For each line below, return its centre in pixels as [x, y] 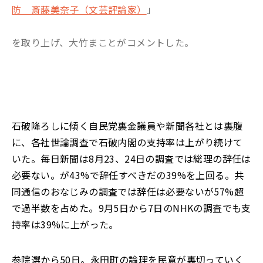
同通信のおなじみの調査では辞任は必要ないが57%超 [128, 191]
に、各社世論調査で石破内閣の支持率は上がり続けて [127, 142]
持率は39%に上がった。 [65, 224]
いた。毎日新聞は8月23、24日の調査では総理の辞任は [131, 159]
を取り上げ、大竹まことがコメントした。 [103, 42]
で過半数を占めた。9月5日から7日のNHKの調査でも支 [131, 208]
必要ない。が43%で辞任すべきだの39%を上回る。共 [128, 175]
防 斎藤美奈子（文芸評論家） [79, 9]
